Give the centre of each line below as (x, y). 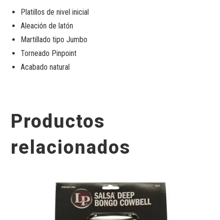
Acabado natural (45, 67)
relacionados (71, 148)
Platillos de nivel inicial (55, 12)
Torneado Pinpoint (49, 54)
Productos (58, 122)
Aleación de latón (47, 26)
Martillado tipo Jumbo (54, 40)
